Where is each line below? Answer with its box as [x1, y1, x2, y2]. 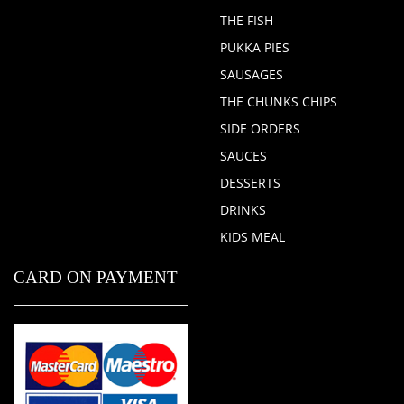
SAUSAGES [220, 66, 283, 83]
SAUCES [220, 147, 267, 164]
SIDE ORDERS [220, 120, 300, 137]
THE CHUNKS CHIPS [220, 93, 337, 110]
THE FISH [220, 12, 273, 29]
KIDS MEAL [220, 228, 285, 245]
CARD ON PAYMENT [14, 268, 178, 287]
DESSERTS [220, 174, 280, 191]
